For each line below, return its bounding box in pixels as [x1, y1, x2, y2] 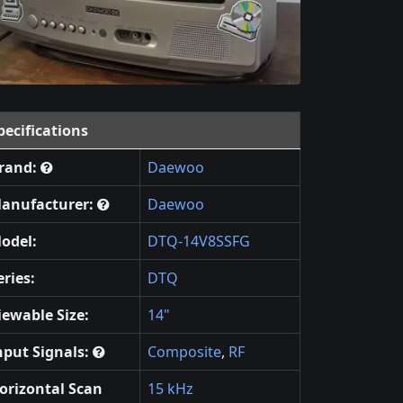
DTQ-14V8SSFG [148, 231, 250, 251]
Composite [148, 342, 221, 362]
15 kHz [148, 379, 193, 399]
